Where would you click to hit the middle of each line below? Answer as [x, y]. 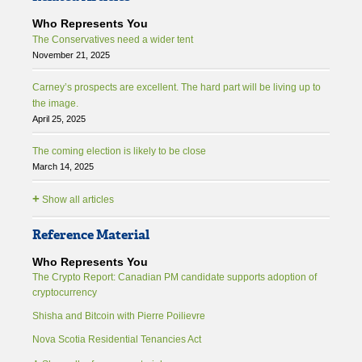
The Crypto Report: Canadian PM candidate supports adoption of [175, 278]
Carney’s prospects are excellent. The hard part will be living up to [177, 88]
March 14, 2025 [63, 167]
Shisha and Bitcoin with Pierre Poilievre [119, 316]
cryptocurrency [65, 293]
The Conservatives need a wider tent [113, 40]
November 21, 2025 [71, 55]
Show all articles [77, 200]
